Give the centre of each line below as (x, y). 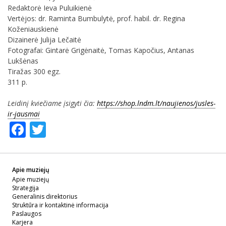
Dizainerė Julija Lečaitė (44, 39)
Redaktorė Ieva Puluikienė (50, 8)
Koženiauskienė (33, 29)
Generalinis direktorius (45, 196)
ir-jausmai (24, 114)
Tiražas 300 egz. (34, 71)
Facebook (39, 129)
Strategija (25, 188)
